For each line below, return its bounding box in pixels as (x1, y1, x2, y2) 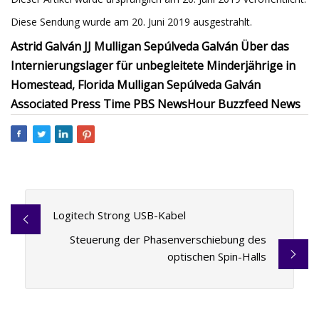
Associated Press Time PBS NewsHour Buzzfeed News (11, 96, 300, 112)
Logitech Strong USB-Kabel (52, 208, 186, 223)
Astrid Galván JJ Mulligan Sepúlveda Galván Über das (11, 38, 289, 54)
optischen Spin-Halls (167, 249, 267, 264)
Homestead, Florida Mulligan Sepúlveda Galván (11, 77, 261, 93)
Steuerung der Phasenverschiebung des (70, 232, 267, 247)
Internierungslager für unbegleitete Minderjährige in (11, 58, 296, 73)
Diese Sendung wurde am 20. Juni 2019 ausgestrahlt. (11, 15, 252, 28)
